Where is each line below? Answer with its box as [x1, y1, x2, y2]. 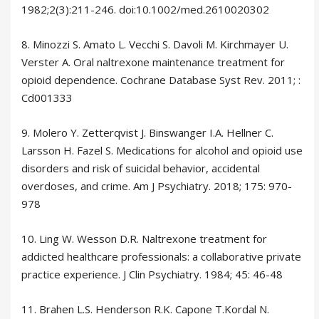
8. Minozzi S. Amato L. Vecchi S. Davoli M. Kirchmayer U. [21, 36, 288, 51]
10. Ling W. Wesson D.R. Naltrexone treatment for [21, 231, 267, 246]
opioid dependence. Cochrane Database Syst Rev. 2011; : [21, 72, 300, 87]
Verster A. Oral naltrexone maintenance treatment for [21, 54, 285, 69]
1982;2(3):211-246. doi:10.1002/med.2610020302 [21, 1, 269, 16]
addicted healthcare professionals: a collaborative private [21, 249, 301, 263]
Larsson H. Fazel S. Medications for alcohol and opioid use [21, 142, 303, 157]
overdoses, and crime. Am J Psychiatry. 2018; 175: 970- [21, 178, 292, 193]
